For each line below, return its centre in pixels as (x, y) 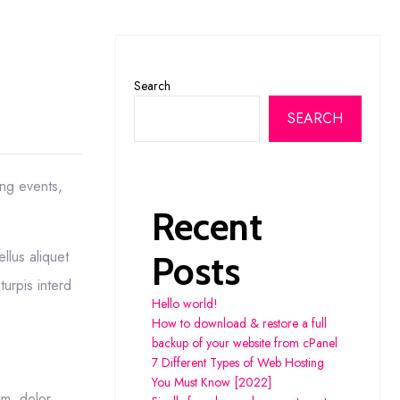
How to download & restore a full (239, 323)
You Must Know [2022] (211, 382)
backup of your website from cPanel (244, 343)
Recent (207, 227)
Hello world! (184, 304)
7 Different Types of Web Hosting (237, 362)
